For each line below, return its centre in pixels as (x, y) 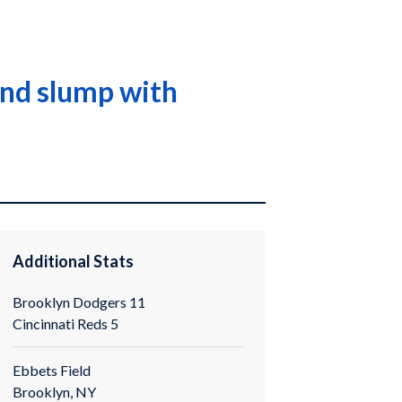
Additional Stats (74, 261)
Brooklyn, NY (55, 391)
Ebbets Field (52, 370)
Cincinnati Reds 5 (66, 323)
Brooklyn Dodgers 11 (79, 301)
